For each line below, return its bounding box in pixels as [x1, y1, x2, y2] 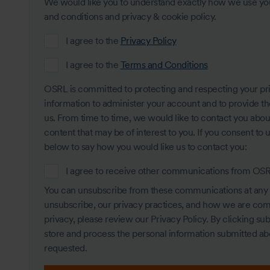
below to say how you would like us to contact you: [44, 140, 246, 152]
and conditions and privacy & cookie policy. [44, 10, 216, 22]
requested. [44, 242, 87, 254]
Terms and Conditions [120, 58, 208, 71]
